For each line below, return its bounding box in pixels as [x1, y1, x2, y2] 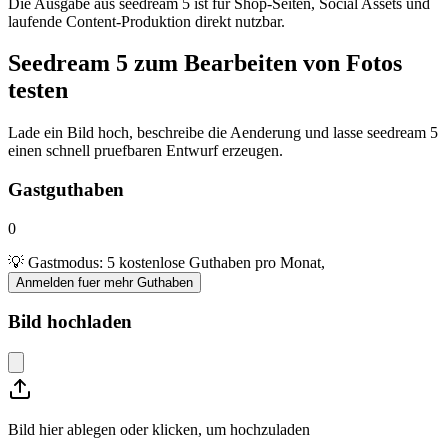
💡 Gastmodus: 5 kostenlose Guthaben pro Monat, [8, 253, 325, 271]
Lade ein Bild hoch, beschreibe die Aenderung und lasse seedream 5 [8, 124, 438, 142]
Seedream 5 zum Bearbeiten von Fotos [8, 50, 402, 77]
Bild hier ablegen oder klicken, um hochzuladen [8, 421, 310, 439]
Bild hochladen [8, 311, 132, 333]
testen [8, 77, 68, 104]
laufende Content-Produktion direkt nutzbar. [8, 12, 285, 30]
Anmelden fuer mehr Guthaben [16, 274, 193, 290]
